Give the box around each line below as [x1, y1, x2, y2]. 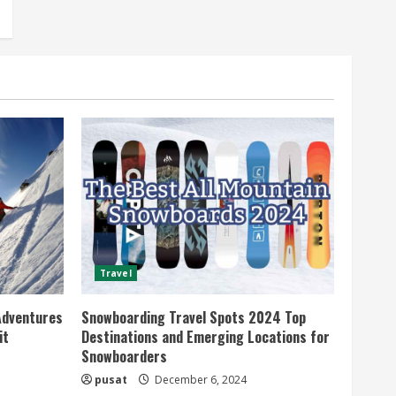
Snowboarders [81, 346, 167, 367]
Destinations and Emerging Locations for [81, 326, 330, 347]
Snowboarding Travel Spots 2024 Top [81, 307, 306, 328]
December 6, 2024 [152, 372, 247, 387]
